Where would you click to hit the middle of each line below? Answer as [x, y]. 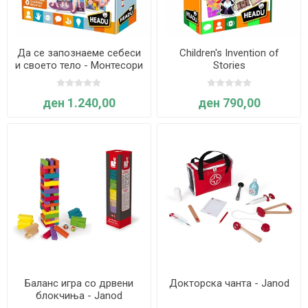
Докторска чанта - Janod [229, 283]
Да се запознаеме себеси [79, 53]
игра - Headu [79, 77]
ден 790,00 [229, 102]
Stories [229, 65]
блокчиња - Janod [79, 295]
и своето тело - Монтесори [79, 65]
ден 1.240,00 [79, 102]
